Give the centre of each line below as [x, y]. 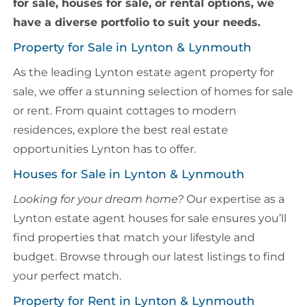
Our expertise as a [234, 199]
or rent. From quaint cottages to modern [124, 111]
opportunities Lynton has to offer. [104, 149]
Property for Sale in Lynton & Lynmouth [132, 48]
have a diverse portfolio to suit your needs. [136, 23]
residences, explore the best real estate [120, 130]
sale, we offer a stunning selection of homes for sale [153, 92]
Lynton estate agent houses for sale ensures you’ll [149, 219]
